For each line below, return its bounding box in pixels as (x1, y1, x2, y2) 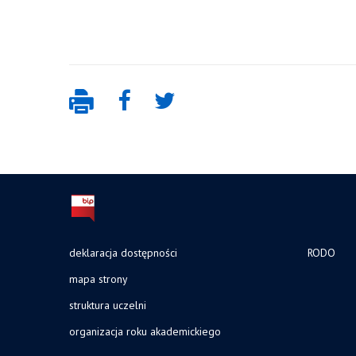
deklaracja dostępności (69, 245, 177, 260)
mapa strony (69, 271, 127, 286)
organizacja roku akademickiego (69, 323, 221, 339)
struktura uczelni (69, 297, 146, 312)
